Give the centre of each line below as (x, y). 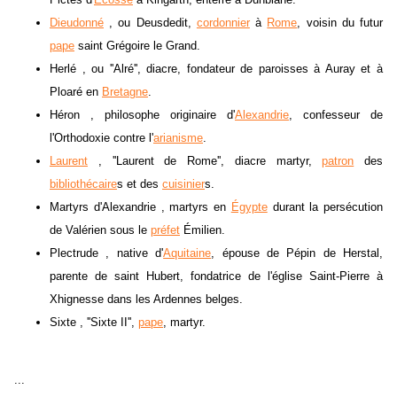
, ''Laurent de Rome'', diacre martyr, (205, 161)
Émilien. (202, 230)
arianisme (178, 138)
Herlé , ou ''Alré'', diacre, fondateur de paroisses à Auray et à (216, 69)
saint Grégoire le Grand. (137, 46)
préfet (165, 230)
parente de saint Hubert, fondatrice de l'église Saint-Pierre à (216, 276)
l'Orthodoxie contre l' (101, 138)
